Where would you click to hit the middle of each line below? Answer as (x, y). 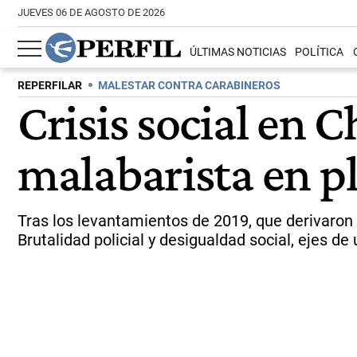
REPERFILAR (50, 86)
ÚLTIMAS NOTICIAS (238, 53)
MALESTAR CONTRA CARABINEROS (189, 86)
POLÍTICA (320, 53)
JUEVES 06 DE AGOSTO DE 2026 (91, 12)
